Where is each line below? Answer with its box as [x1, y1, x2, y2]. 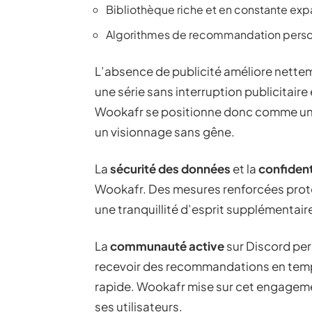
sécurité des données [110, 161, 231, 176]
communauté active [110, 238, 224, 253]
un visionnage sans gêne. [95, 124, 235, 139]
